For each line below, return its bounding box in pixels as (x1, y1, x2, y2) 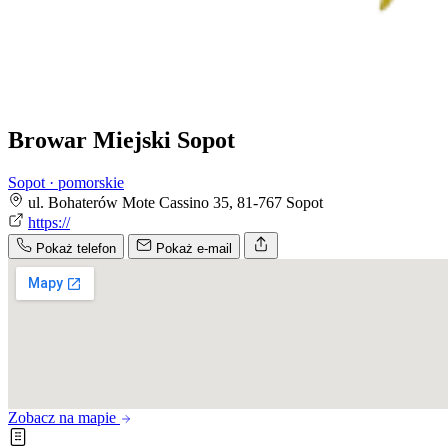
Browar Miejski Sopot (8, 126, 235, 153)
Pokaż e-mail (156, 240, 232, 256)
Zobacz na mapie (8, 408, 120, 426)
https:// (28, 213, 70, 231)
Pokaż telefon (36, 240, 116, 256)
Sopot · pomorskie (8, 173, 124, 191)
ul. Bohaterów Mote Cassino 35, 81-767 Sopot (28, 193, 323, 211)
